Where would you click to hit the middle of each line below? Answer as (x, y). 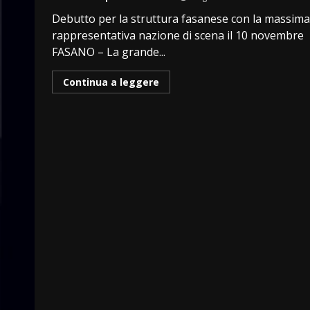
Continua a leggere (111, 82)
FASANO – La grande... (109, 52)
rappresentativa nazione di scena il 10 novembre (178, 35)
